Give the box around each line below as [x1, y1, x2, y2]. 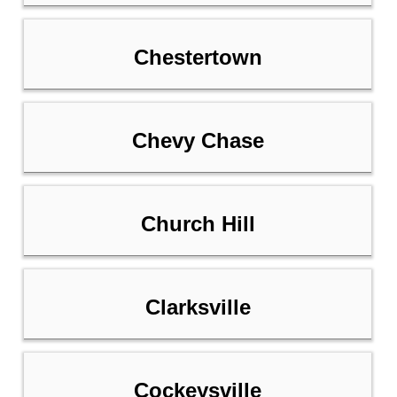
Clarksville [144, 295, 251, 320]
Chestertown [133, 45, 262, 70]
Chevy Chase [131, 128, 264, 153]
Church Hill [140, 212, 255, 237]
